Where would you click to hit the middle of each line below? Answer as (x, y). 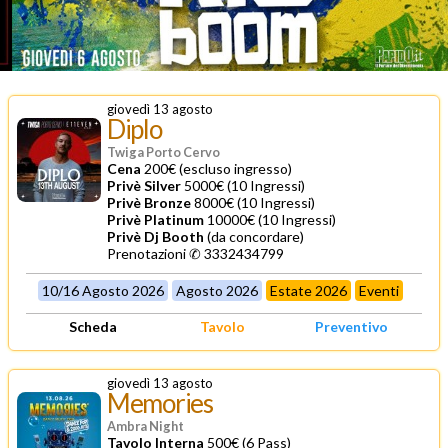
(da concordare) (254, 236)
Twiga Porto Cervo (163, 151)
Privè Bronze (149, 202)
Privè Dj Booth (155, 236)
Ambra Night (145, 425)
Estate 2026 (309, 290)
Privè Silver (144, 185)
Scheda (92, 326)
